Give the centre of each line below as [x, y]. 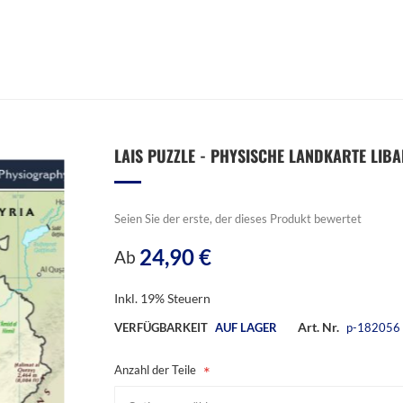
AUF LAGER [246, 327]
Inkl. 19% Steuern [162, 298]
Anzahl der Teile [155, 370]
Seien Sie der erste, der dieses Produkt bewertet [238, 219]
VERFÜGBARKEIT [161, 327]
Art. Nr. [318, 327]
